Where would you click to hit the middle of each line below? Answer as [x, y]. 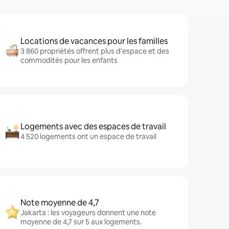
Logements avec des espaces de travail [93, 127]
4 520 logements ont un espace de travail [88, 136]
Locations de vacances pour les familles [94, 41]
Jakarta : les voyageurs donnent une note [88, 213]
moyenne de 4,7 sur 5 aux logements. [81, 222]
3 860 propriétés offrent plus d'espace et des [95, 51]
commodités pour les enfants [69, 60]
